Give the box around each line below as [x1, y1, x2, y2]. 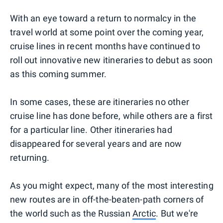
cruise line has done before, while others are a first [10, 110, 213, 121]
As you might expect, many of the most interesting [10, 180, 214, 191]
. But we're [156, 208, 199, 219]
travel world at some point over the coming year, [10, 26, 204, 37]
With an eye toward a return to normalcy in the [10, 12, 197, 23]
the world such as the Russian [10, 208, 132, 219]
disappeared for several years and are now [10, 138, 182, 149]
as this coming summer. [10, 68, 107, 79]
